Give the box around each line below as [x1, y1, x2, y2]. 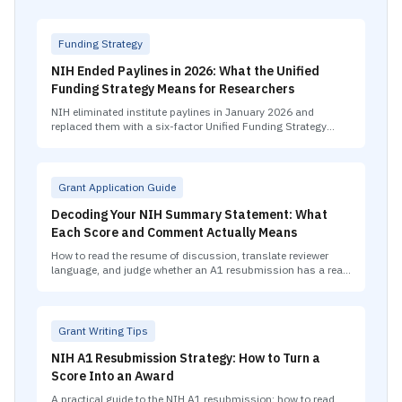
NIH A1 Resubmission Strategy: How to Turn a [51, 350, 320, 366]
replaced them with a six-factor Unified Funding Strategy [51, 119, 327, 133]
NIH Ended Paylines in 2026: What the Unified [51, 63, 319, 79]
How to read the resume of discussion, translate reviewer [51, 249, 328, 262]
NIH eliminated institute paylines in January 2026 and [51, 105, 314, 118]
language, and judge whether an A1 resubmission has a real [51, 263, 345, 276]
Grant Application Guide [58, 180, 176, 194]
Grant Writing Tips [58, 324, 148, 337]
